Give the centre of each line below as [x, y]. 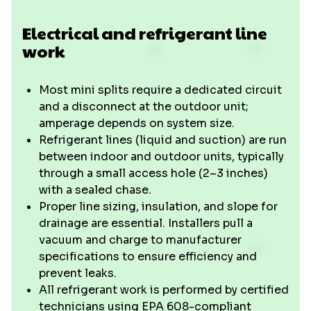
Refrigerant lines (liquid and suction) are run [163, 140]
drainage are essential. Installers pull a [146, 223]
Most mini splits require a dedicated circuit [160, 90]
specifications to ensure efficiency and [148, 257]
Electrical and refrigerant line [145, 33]
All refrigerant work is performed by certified [164, 290]
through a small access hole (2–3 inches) [153, 173]
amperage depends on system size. [137, 123]
